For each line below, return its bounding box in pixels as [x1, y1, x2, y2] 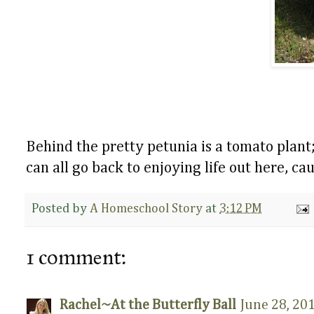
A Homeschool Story [90, 202, 203, 215]
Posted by [32, 202, 90, 215]
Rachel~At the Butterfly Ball [60, 297, 236, 312]
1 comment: [26, 244, 126, 270]
